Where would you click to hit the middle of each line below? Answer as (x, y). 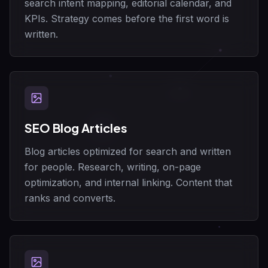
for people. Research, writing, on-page (113, 167)
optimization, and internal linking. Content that (128, 183)
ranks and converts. (70, 198)
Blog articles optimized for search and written (128, 152)
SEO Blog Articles (76, 128)
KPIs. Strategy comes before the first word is (127, 19)
